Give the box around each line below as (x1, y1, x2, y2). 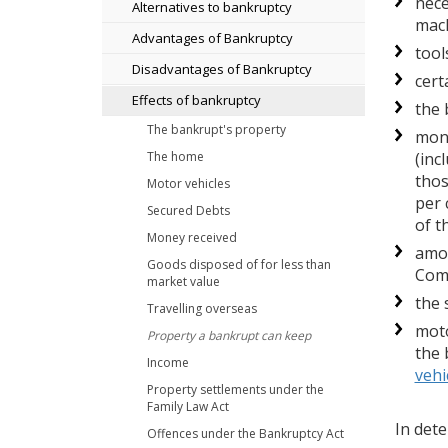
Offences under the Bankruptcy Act (147, 425, 344, 442)
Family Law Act (147, 398, 229, 415)
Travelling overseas (147, 300, 257, 317)
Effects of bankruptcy (132, 91, 261, 109)
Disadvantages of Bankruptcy (132, 60, 312, 78)
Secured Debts (147, 202, 230, 219)
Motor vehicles (147, 175, 230, 192)
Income (147, 354, 189, 371)
